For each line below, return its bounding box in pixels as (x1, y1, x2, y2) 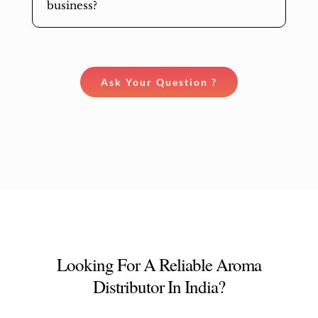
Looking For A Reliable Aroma (57, 252, 261, 276)
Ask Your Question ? (101, 75, 217, 88)
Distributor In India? (93, 274, 225, 298)
